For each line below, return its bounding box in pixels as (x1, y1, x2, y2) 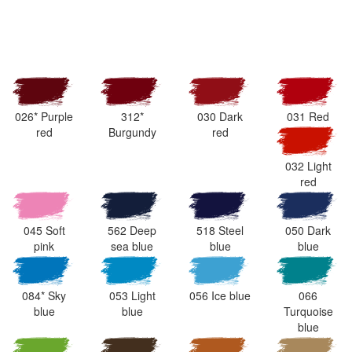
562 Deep (108, 222, 156, 239)
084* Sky (22, 288, 66, 304)
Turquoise (283, 303, 333, 320)
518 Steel (196, 222, 244, 239)
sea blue (111, 238, 153, 255)
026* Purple (15, 108, 73, 124)
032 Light (284, 157, 332, 174)
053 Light (108, 288, 156, 304)
